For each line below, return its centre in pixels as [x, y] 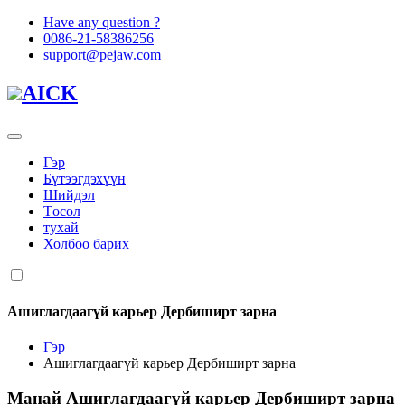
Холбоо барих [86, 243]
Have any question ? [102, 22]
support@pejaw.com [102, 55]
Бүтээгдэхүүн [85, 178]
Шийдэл [69, 194]
